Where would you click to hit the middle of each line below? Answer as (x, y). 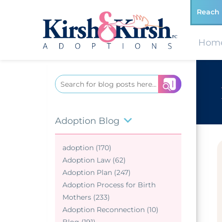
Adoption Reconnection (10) (111, 210)
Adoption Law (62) (94, 160)
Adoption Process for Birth (109, 185)
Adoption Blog (87, 121)
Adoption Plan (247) (97, 173)
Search (69, 82)
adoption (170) (87, 148)
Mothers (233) (86, 197)
